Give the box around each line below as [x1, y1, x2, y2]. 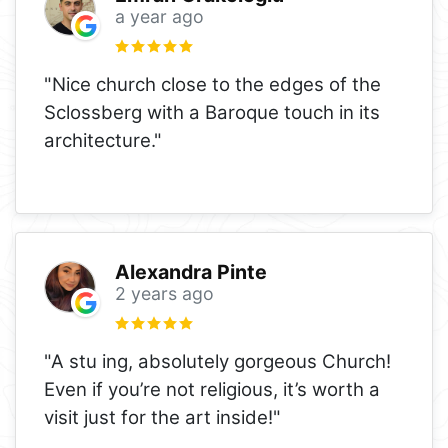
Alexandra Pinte [114, 260, 267, 285]
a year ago [114, 6, 204, 28]
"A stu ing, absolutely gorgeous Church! [44, 349, 391, 373]
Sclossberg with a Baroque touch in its [44, 100, 380, 124]
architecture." [44, 128, 162, 152]
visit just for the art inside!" [44, 405, 281, 429]
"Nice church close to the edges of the [44, 72, 381, 96]
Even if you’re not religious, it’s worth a [44, 377, 380, 401]
